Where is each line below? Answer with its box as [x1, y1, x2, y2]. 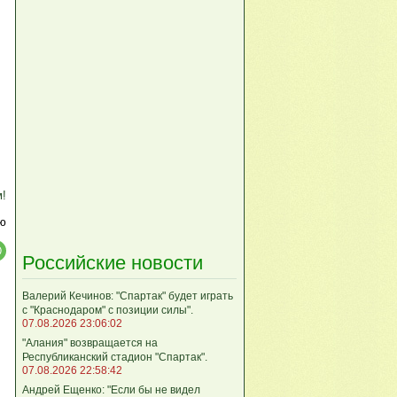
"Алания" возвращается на [22, 336, 158, 349]
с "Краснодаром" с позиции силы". [22, 303, 193, 316]
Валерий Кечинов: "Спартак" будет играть [22, 289, 233, 302]
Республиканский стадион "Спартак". [22, 350, 207, 363]
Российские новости [22, 251, 203, 274]
